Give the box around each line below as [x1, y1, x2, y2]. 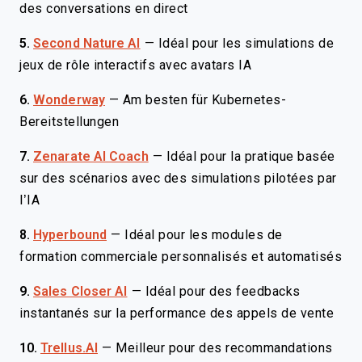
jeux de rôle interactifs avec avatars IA [19, 58, 251, 72]
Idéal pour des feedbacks [145, 284, 301, 298]
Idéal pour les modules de [124, 228, 283, 242]
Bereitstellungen [19, 115, 119, 128]
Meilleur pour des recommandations [116, 341, 333, 355]
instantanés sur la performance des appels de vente [19, 306, 334, 320]
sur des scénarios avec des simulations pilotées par [19, 171, 337, 185]
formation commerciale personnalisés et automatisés [19, 250, 342, 263]
